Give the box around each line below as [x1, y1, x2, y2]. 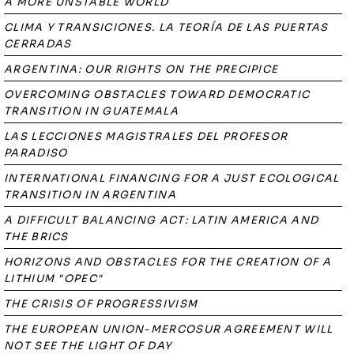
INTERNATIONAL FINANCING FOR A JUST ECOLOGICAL [4, 171, 340, 185]
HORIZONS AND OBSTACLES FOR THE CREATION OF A [4, 255, 332, 269]
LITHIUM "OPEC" [4, 272, 104, 285]
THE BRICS [4, 230, 69, 243]
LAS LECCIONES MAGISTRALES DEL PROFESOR [4, 130, 288, 143]
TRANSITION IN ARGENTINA [4, 188, 176, 201]
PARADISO [4, 146, 68, 160]
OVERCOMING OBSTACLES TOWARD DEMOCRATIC [4, 88, 311, 101]
